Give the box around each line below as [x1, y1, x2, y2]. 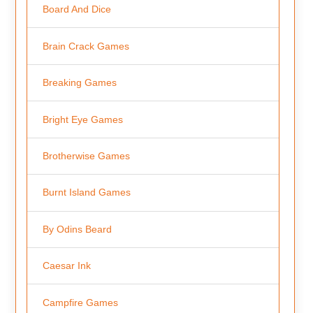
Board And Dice [42, 3, 111, 15]
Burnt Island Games [42, 187, 131, 198]
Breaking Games [42, 77, 117, 89]
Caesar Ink [42, 260, 91, 272]
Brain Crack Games [42, 40, 129, 52]
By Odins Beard [42, 223, 112, 235]
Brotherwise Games [42, 150, 130, 161]
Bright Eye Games [42, 113, 123, 125]
